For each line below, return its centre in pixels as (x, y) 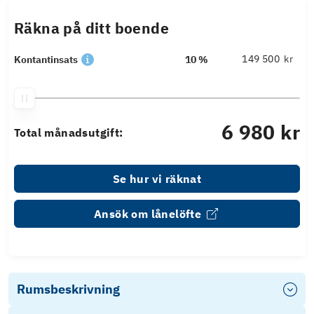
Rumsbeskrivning (68, 289)
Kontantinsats (46, 60)
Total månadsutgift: (69, 133)
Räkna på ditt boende (91, 29)
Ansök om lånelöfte (148, 214)
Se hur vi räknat (157, 179)
